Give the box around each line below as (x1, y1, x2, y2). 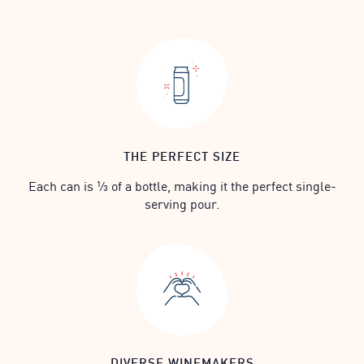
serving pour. (145, 193, 219, 213)
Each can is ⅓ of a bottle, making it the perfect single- (28, 175, 336, 195)
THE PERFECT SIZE (123, 146, 240, 164)
